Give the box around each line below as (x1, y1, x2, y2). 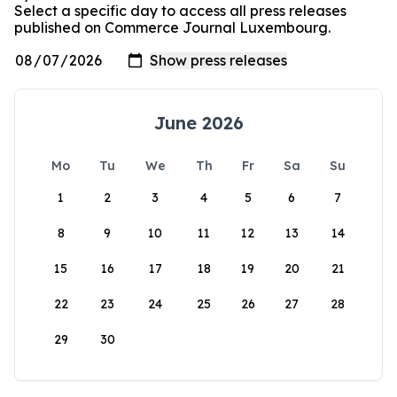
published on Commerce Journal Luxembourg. (14, 19, 331, 36)
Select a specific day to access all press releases (14, 2, 346, 19)
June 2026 (153, 112, 244, 135)
